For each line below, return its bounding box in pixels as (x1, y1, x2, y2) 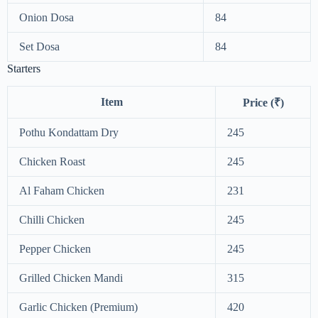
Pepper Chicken (19, 242, 91, 255)
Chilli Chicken (19, 213, 84, 226)
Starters (7, 62, 40, 75)
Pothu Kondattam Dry (19, 126, 119, 138)
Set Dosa (19, 40, 60, 53)
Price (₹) (242, 96, 284, 109)
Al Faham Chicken (19, 184, 104, 197)
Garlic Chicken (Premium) (19, 300, 138, 313)
